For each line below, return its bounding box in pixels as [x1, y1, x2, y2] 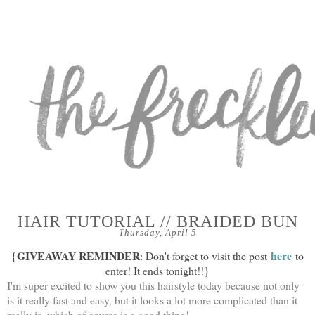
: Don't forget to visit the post [140, 248, 271, 263]
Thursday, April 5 [118, 227, 197, 238]
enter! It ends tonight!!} [105, 263, 210, 278]
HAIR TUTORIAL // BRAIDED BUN [17, 212, 298, 231]
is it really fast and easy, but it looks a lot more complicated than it [7, 292, 297, 307]
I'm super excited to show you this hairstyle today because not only [7, 278, 300, 292]
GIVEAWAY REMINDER [17, 247, 140, 264]
